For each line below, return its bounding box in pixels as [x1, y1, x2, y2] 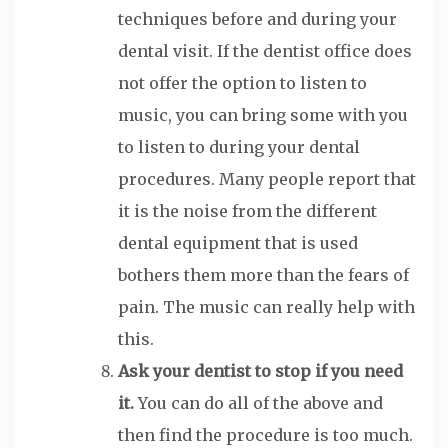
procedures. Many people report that [118, 168, 416, 189]
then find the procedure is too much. [118, 424, 413, 445]
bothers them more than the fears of [118, 264, 409, 285]
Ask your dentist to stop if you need [118, 360, 403, 381]
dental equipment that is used [118, 232, 358, 253]
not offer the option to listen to [118, 72, 367, 93]
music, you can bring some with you [118, 104, 408, 125]
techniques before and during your [118, 8, 397, 29]
